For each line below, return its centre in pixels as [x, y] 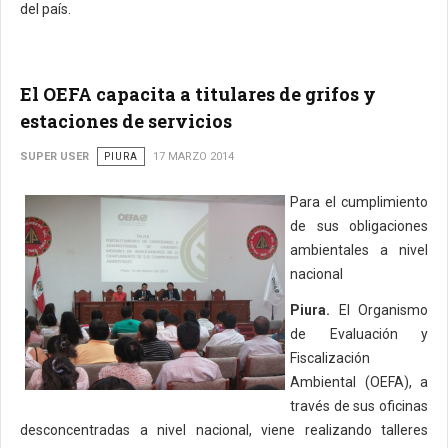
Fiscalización [330, 358]
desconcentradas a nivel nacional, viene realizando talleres [224, 430]
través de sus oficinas [359, 406]
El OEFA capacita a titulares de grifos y [198, 94]
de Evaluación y [359, 334]
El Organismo [379, 310]
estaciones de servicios [126, 121]
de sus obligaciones [359, 226]
